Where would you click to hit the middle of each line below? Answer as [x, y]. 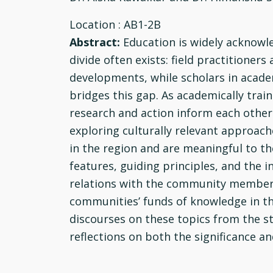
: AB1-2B [140, 24]
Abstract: [96, 42]
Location [94, 24]
